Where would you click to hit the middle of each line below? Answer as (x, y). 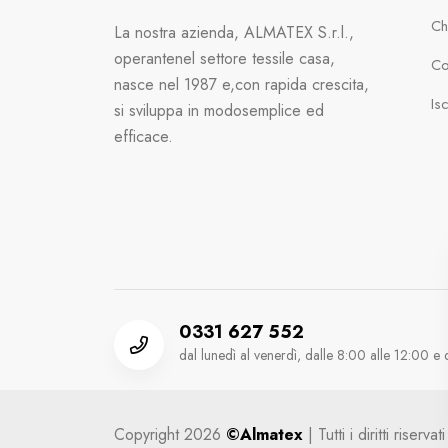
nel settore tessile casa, (255, 58)
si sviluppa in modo (178, 110)
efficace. (143, 136)
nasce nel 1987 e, (174, 84)
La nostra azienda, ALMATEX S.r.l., (234, 32)
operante (144, 58)
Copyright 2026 (170, 434)
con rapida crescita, (302, 84)
